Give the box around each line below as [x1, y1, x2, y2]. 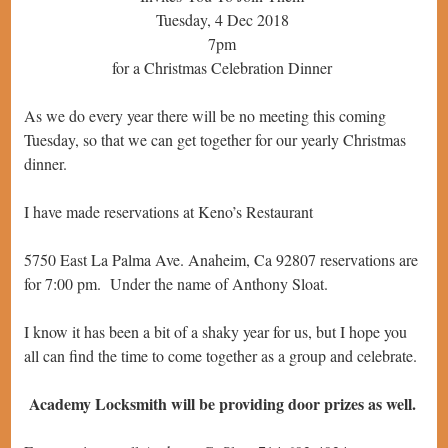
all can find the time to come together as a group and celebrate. [24, 345, 417, 367]
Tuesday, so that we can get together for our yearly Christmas [24, 129, 406, 151]
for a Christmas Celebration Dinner [112, 57, 332, 79]
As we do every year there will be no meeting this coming [24, 105, 386, 127]
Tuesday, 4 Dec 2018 [155, 9, 289, 31]
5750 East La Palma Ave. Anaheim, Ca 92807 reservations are [24, 249, 418, 271]
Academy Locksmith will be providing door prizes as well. [29, 392, 416, 416]
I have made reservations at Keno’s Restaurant [24, 201, 313, 223]
